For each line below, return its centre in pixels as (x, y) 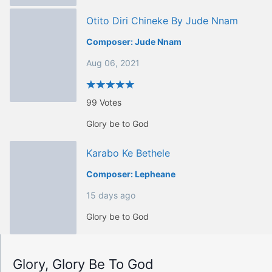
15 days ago (111, 195)
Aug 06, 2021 (113, 63)
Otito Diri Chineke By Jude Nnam (162, 21)
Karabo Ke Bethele (128, 153)
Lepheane (155, 174)
